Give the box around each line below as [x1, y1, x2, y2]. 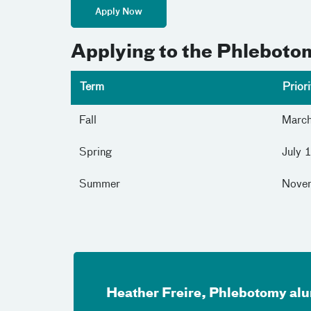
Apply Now [95, 8, 142, 17]
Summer [79, 179, 120, 191]
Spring [79, 147, 112, 159]
